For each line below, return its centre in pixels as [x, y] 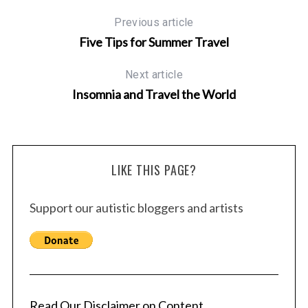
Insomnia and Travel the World [154, 94]
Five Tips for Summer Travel [154, 42]
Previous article [154, 22]
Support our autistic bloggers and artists [136, 207]
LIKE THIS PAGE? [154, 169]
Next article [154, 74]
